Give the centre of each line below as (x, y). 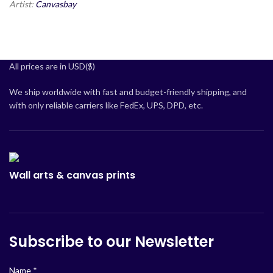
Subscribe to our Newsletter (112, 242)
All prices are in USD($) (52, 66)
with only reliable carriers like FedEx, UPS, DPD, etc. (106, 105)
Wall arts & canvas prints (72, 175)
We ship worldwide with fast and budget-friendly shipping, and (128, 92)
